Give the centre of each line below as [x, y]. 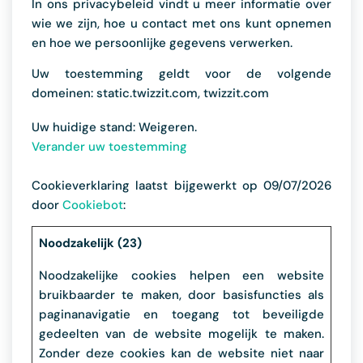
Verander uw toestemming [109, 147]
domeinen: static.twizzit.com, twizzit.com [150, 93]
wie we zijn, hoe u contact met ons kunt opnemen [181, 23]
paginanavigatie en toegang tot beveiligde [181, 314]
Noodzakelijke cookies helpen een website [181, 275]
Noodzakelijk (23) [90, 243]
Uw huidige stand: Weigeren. [116, 127]
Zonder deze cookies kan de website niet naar [181, 353]
